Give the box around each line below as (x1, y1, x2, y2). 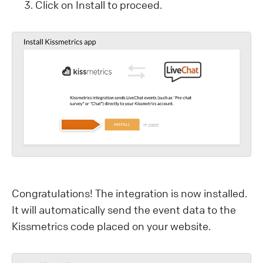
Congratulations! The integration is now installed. (12, 187, 247, 200)
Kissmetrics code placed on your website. (12, 220, 211, 233)
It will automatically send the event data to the (12, 203, 236, 217)
